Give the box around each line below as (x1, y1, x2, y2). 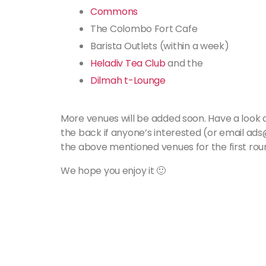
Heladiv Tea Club (90, 56, 166, 70)
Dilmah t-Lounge (90, 74, 166, 87)
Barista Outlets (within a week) (90, 39, 229, 53)
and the (165, 56, 203, 70)
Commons (90, 5, 138, 18)
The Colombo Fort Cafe (90, 22, 198, 36)
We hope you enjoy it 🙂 (61, 164, 166, 178)
